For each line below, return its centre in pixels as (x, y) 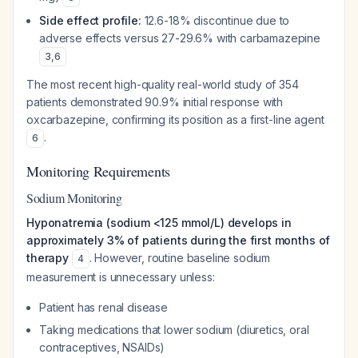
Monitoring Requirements (98, 171)
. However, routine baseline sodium (180, 258)
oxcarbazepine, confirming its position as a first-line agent (175, 119)
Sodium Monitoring (74, 198)
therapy (48, 258)
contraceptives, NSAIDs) (102, 347)
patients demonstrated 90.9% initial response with (155, 102)
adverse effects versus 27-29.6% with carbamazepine (180, 38)
